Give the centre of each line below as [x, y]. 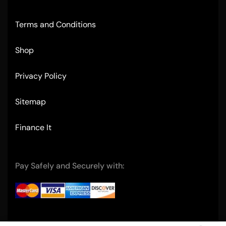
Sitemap [31, 102]
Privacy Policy [41, 76]
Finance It [33, 128]
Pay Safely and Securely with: [70, 166]
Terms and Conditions [55, 25]
